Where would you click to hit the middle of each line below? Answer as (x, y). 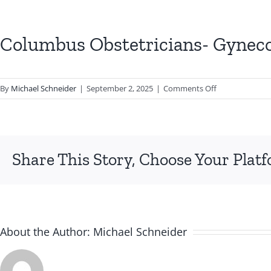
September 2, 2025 (120, 89)
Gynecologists (241, 130)
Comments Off (190, 89)
